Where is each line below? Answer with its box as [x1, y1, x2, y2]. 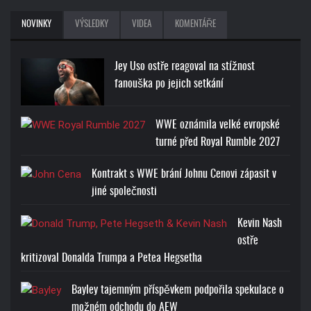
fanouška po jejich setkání [115, 78, 224, 90]
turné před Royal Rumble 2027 [155, 136, 280, 148]
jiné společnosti [92, 185, 157, 197]
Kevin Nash [237, 217, 282, 229]
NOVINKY [22, 20, 51, 30]
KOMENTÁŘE [175, 20, 216, 30]
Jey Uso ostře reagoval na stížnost [115, 61, 255, 73]
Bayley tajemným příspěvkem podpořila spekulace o [72, 284, 284, 296]
